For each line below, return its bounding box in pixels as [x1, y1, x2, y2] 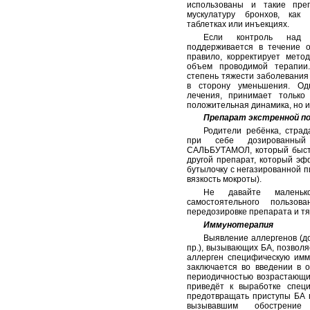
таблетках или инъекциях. [187, 19, 289, 29]
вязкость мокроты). [187, 174, 262, 185]
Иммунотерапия [203, 219, 273, 230]
